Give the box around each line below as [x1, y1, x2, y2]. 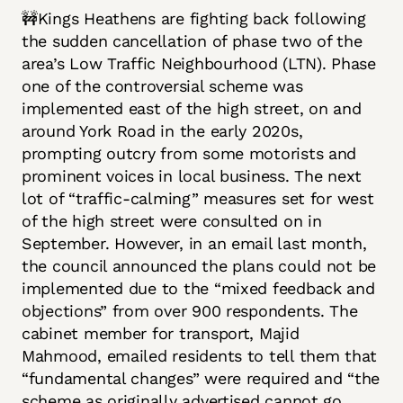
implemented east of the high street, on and [22, 98, 362, 118]
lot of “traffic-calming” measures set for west [22, 188, 374, 208]
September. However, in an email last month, [22, 233, 367, 253]
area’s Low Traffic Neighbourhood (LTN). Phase [22, 53, 376, 73]
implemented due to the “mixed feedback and [22, 278, 375, 298]
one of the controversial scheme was [22, 76, 303, 95]
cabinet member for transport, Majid [22, 323, 300, 343]
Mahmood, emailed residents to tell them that [22, 345, 378, 365]
